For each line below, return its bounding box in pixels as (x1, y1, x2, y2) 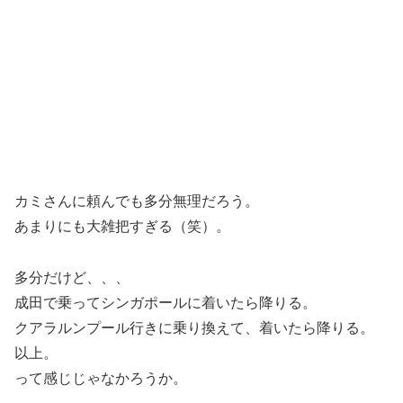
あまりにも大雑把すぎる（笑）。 (14, 218, 230, 234)
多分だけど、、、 (14, 269, 130, 285)
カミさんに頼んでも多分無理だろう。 (14, 193, 259, 209)
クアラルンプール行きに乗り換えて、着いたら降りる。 (14, 319, 374, 336)
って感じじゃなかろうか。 (14, 370, 187, 386)
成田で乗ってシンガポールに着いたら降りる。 (14, 294, 317, 310)
